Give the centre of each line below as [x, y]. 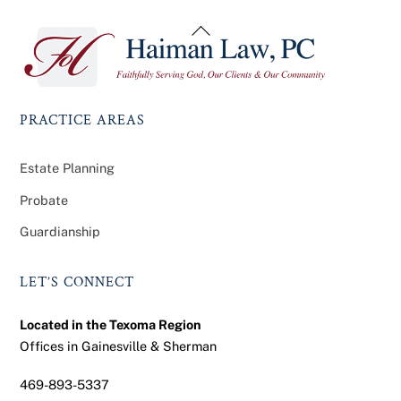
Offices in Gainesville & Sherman [119, 346]
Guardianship [60, 232]
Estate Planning [68, 168]
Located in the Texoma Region [111, 325]
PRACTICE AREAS [83, 121]
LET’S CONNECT [77, 282]
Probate [44, 200]
